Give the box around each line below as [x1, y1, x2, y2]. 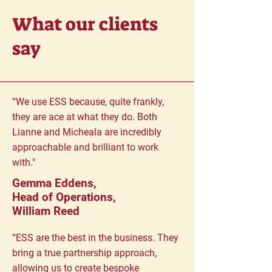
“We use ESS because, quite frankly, [12, 96, 164, 107]
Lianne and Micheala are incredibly [12, 126, 161, 138]
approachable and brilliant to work [12, 141, 158, 153]
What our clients [12, 12, 158, 36]
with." [12, 157, 35, 168]
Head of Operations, [12, 190, 116, 204]
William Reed [12, 204, 80, 218]
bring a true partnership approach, [12, 247, 157, 259]
